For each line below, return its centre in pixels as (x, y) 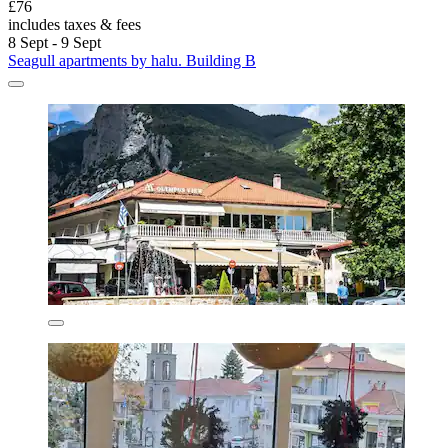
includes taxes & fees (74, 24)
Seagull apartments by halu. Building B (132, 60)
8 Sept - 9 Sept (54, 42)
